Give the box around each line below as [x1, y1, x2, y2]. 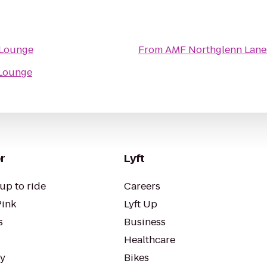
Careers [124, 179, 160, 193]
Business [124, 215, 166, 229]
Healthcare [124, 233, 175, 247]
